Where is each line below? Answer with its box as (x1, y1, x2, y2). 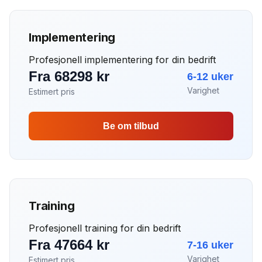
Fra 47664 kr (29, 237, 109, 253)
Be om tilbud (103, 121, 159, 131)
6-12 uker (187, 71, 233, 82)
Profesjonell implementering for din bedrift (29, 54, 216, 65)
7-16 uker (187, 239, 233, 251)
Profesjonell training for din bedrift (29, 222, 181, 234)
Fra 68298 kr (29, 68, 109, 84)
